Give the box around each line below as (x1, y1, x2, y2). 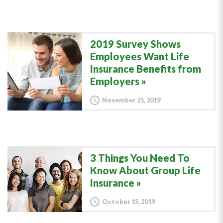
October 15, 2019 (102, 198, 155, 206)
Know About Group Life (90, 164, 201, 176)
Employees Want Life (90, 50, 189, 62)
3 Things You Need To (90, 152, 190, 164)
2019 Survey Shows (90, 38, 181, 50)
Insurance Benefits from (90, 63, 201, 75)
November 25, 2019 (102, 96, 160, 104)
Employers (90, 75, 139, 87)
